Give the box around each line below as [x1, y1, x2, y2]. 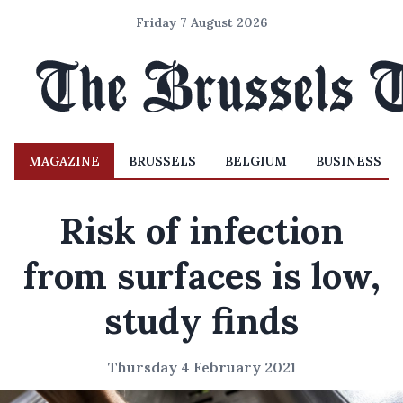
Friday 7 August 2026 [136, 14, 267, 31]
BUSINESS [316, 153, 381, 169]
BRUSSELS [129, 153, 196, 169]
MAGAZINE [29, 153, 100, 169]
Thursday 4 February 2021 [107, 358, 296, 376]
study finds [104, 298, 299, 344]
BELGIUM [225, 153, 287, 169]
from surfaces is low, [22, 253, 381, 299]
